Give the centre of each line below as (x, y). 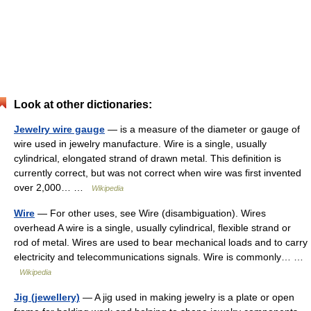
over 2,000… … (53, 187)
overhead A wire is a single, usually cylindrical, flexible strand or (152, 228)
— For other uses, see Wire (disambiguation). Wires (150, 213)
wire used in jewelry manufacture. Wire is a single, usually (140, 144)
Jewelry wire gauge (59, 129)
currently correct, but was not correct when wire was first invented (158, 173)
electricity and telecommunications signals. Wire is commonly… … (159, 257)
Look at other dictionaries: (83, 104)
